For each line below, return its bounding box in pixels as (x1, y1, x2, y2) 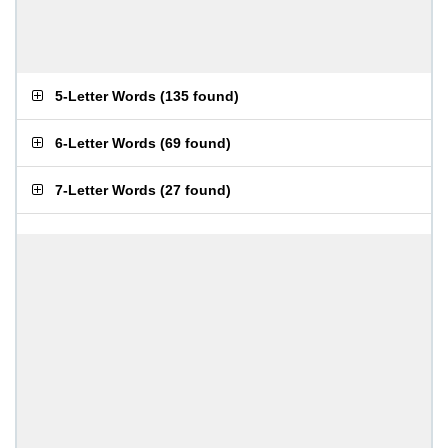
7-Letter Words (55, 182, 156, 198)
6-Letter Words (55, 135, 156, 151)
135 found (165, 88, 234, 104)
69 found (165, 135, 226, 151)
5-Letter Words (55, 88, 156, 104)
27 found (165, 182, 226, 198)
